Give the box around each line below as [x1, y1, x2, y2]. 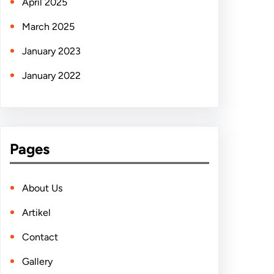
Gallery [22, 255, 53, 267]
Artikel [22, 206, 51, 218]
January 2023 [22, 45, 81, 57]
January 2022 [22, 69, 81, 81]
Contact [22, 231, 58, 243]
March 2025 [22, 20, 75, 32]
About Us [22, 182, 62, 194]
